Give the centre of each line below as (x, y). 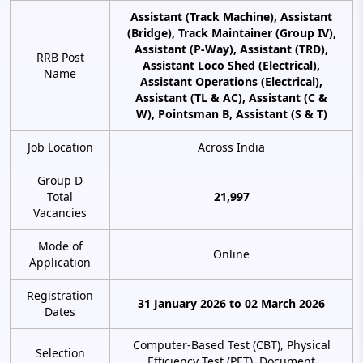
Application (60, 262)
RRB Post (60, 57)
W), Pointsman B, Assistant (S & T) (231, 113)
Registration (60, 295)
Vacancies (60, 212)
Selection (60, 352)
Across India (231, 147)
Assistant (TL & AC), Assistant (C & (231, 97)
